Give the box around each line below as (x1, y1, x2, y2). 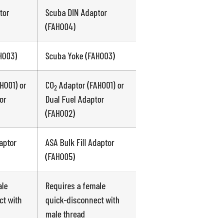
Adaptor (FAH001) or (58, 79, 124, 91)
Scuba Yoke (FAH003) (45, 50, 115, 62)
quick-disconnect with (45, 194, 120, 206)
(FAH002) (45, 107, 75, 119)
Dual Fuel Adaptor (45, 93, 104, 105)
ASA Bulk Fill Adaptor (45, 136, 114, 148)
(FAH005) (45, 150, 75, 163)
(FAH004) (45, 20, 75, 33)
